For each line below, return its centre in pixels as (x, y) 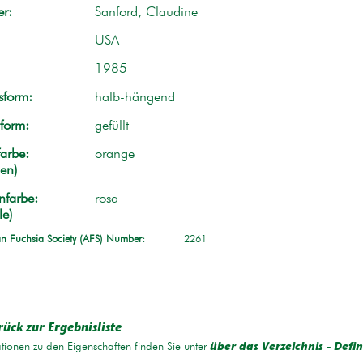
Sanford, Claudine (146, 12)
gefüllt (111, 126)
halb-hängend (135, 97)
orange (114, 154)
